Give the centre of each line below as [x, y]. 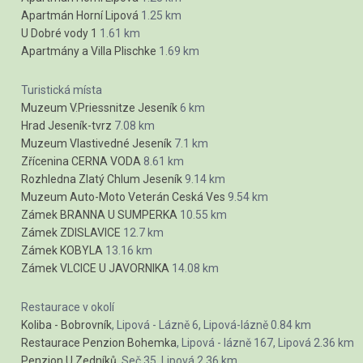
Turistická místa [62, 90]
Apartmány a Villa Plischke [89, 51]
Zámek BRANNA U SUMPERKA [99, 214]
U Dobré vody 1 [59, 33]
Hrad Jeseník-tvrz [66, 125]
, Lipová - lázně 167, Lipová [244, 342]
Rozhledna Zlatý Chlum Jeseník [102, 179]
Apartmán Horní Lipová [80, 15]
